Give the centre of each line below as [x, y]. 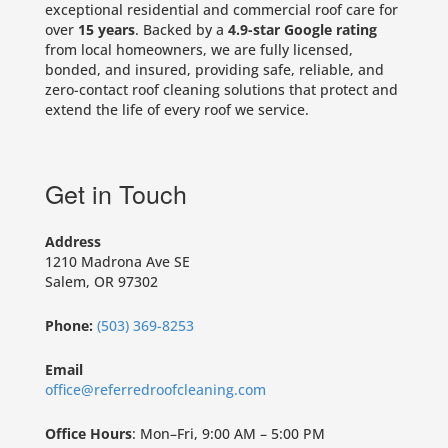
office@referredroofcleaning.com [155, 390]
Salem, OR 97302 [101, 282]
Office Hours [88, 434]
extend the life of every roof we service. [176, 110]
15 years [104, 30]
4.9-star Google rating [302, 30]
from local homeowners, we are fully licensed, [198, 50]
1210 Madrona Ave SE [117, 262]
